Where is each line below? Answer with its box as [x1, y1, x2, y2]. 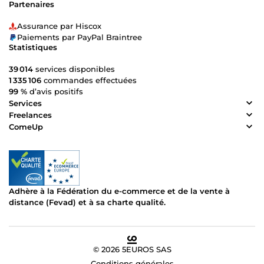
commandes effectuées [41, 75, 137, 85]
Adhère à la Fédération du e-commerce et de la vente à [9, 186, 230, 196]
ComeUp [9, 121, 43, 131]
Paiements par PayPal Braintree [17, 32, 142, 42]
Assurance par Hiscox [17, 21, 101, 31]
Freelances [9, 110, 52, 120]
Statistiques [9, 42, 57, 52]
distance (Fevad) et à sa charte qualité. [9, 197, 166, 207]
